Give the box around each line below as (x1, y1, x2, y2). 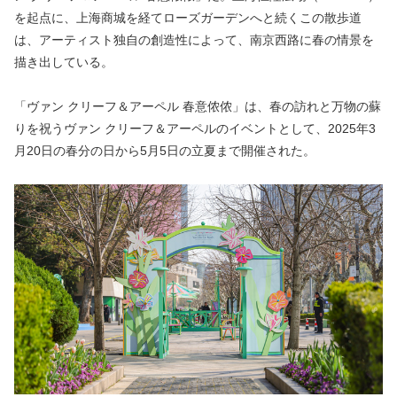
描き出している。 (14, 55, 113, 70)
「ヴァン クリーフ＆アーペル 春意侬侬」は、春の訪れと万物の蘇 (14, 99, 381, 114)
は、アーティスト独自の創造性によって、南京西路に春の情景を (14, 33, 374, 48)
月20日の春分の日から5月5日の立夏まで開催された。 (14, 144, 315, 159)
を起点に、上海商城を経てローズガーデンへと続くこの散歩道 (14, 11, 362, 26)
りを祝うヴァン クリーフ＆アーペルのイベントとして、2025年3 (14, 121, 376, 136)
